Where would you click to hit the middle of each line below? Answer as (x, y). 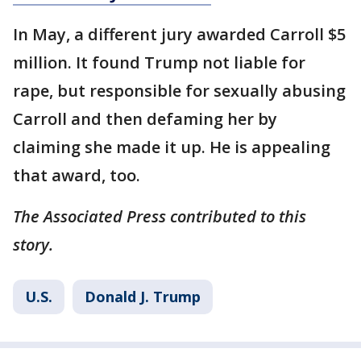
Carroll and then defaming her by (145, 119)
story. (33, 245)
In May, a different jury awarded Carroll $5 (179, 35)
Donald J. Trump (143, 297)
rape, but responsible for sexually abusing (179, 91)
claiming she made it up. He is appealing (172, 147)
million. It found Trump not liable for (159, 63)
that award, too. (77, 176)
